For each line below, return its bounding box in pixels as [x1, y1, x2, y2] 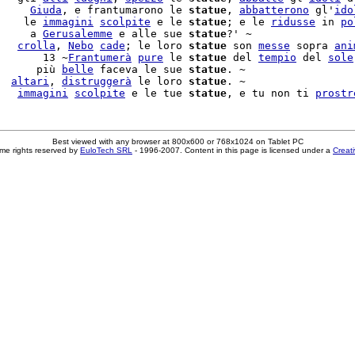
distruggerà [62, 75, 132, 87]
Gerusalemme [43, 28, 113, 40]
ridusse [271, 16, 315, 28]
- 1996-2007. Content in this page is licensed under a [132, 146, 333, 155]
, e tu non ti [227, 87, 315, 99]
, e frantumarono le [62, 4, 189, 16]
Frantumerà [68, 52, 132, 63]
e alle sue [113, 28, 189, 40]
